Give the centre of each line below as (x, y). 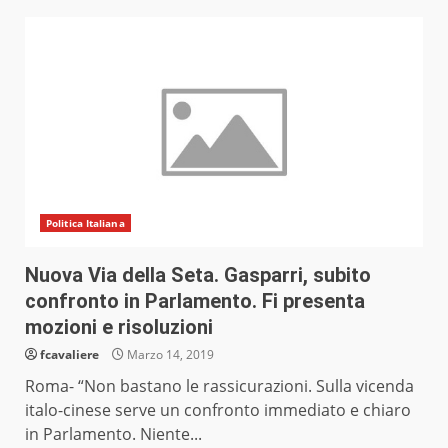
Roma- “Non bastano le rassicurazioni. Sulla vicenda (219, 386)
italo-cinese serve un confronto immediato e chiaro (218, 410)
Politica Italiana (85, 223)
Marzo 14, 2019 (169, 355)
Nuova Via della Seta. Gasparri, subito (198, 275)
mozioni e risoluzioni (119, 327)
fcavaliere (69, 355)
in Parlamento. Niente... (113, 434)
